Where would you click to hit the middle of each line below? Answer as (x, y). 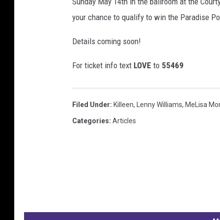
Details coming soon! (107, 41)
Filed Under (91, 105)
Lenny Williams (159, 105)
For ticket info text (103, 66)
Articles (124, 121)
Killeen (124, 105)
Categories (91, 121)
